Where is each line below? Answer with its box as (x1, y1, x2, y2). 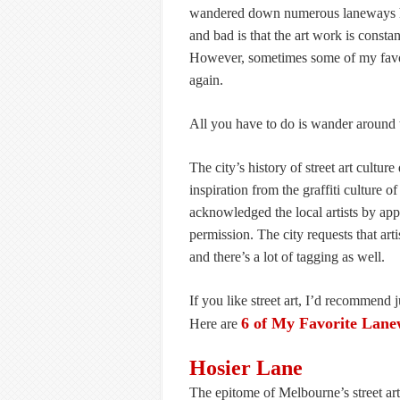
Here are (189, 316, 241, 331)
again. (189, 72, 223, 87)
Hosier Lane (189, 356, 303, 379)
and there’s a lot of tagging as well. (189, 249, 385, 264)
